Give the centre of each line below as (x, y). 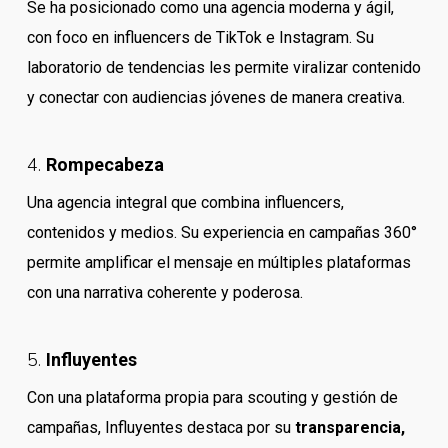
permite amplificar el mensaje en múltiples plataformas (218, 262)
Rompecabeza (104, 164)
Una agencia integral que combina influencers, (185, 202)
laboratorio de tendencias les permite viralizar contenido (223, 67)
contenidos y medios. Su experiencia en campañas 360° (221, 232)
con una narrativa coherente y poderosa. (164, 292)
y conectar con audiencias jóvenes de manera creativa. (215, 97)
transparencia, (349, 427)
